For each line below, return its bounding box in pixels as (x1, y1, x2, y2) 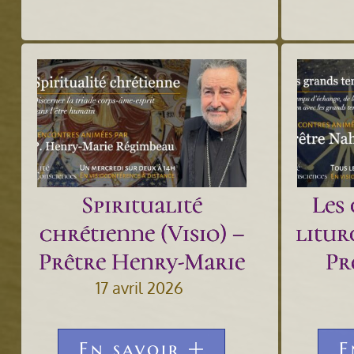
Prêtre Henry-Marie (38, 247, 245, 277)
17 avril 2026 (96, 277, 184, 298)
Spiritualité (81, 190, 202, 220)
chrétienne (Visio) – (39, 218, 244, 248)
